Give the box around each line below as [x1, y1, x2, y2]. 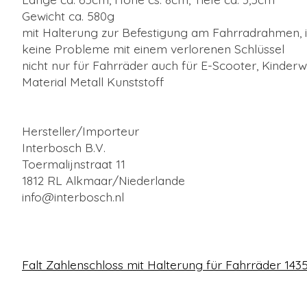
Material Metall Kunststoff [22, 74, 164, 90]
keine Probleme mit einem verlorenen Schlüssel [22, 41, 284, 57]
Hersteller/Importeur [22, 123, 139, 139]
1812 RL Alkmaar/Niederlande [22, 173, 185, 188]
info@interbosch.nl [22, 189, 124, 205]
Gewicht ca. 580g [22, 8, 114, 24]
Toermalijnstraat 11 [22, 156, 125, 172]
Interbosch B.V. [22, 140, 106, 156]
